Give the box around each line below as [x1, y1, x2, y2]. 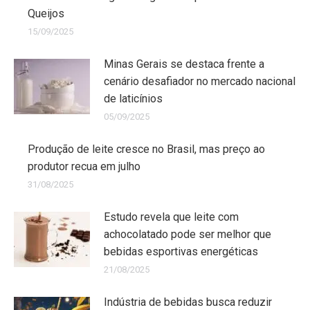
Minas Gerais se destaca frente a [104, 57, 264, 71]
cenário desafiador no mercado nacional [104, 75, 295, 89]
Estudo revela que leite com [104, 210, 239, 224]
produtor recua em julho [28, 160, 140, 174]
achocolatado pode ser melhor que [104, 228, 271, 241]
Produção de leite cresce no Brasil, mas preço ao [28, 143, 265, 156]
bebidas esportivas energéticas [104, 245, 258, 259]
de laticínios [104, 92, 163, 106]
